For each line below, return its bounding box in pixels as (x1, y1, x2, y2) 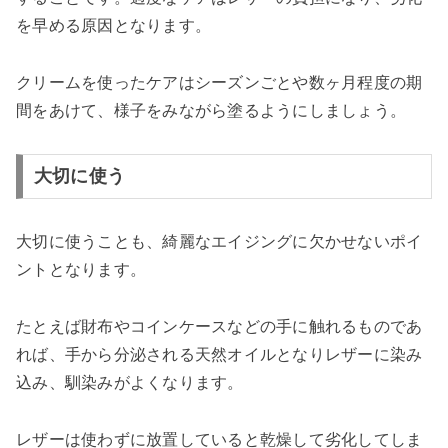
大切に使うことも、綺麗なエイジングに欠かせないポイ (16, 233, 423, 251)
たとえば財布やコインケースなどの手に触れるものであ (16, 318, 423, 336)
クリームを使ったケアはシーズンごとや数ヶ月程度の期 (16, 73, 423, 91)
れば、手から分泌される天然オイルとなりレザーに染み (16, 346, 423, 364)
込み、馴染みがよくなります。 (16, 374, 244, 392)
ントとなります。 (16, 261, 146, 279)
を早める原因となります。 (16, 17, 211, 35)
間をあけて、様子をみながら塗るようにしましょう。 (16, 101, 406, 119)
